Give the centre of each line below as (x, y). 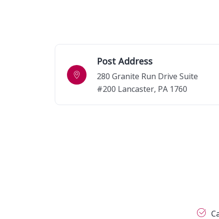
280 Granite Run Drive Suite (147, 76)
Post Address (125, 61)
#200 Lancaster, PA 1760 (142, 88)
